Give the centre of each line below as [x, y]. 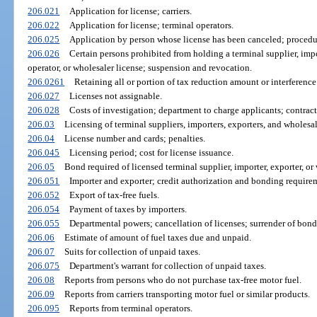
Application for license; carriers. [130, 11]
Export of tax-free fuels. [114, 195]
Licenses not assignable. [115, 96]
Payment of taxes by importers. [128, 209]
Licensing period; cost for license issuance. [151, 152]
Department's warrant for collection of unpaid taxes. [167, 265]
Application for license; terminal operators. [151, 25]
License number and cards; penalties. [134, 138]
